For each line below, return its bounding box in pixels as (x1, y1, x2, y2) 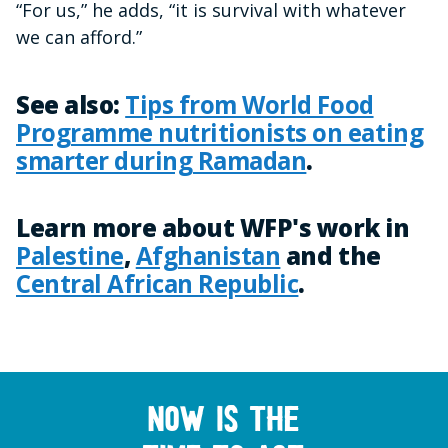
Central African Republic (16, 266, 299, 300)
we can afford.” (16, 25, 142, 50)
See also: (16, 88, 126, 122)
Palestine (16, 238, 124, 272)
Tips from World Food (125, 88, 374, 122)
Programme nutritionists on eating (16, 116, 424, 150)
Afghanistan (135, 238, 281, 272)
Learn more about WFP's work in (16, 210, 410, 244)
